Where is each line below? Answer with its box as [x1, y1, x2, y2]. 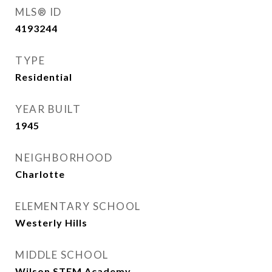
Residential [15, 71, 72, 83]
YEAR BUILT [15, 103, 81, 115]
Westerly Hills [15, 217, 87, 228]
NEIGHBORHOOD [15, 151, 112, 164]
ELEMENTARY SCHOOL [15, 200, 141, 212]
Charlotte [15, 168, 65, 180]
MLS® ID [15, 5, 62, 18]
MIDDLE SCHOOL [15, 248, 109, 261]
